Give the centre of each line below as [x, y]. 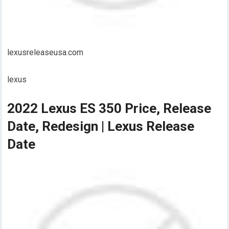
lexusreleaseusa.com [45, 53]
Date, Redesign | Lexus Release [101, 127]
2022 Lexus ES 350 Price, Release [109, 109]
